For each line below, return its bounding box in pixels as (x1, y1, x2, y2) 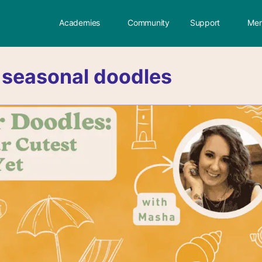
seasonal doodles (2, 64, 172, 88)
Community (127, 18, 170, 27)
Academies (59, 18, 101, 27)
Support (189, 18, 220, 27)
